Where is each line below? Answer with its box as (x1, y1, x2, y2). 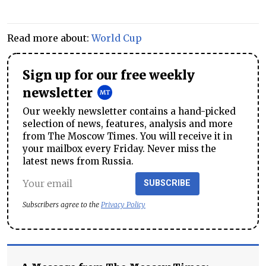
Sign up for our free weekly (23, 67, 195, 83)
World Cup (91, 31, 142, 44)
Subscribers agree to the (23, 200, 101, 210)
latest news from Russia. (23, 155, 134, 167)
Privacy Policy (101, 200, 145, 210)
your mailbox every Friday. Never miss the (23, 142, 216, 154)
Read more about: (7, 31, 91, 44)
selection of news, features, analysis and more (23, 118, 233, 129)
